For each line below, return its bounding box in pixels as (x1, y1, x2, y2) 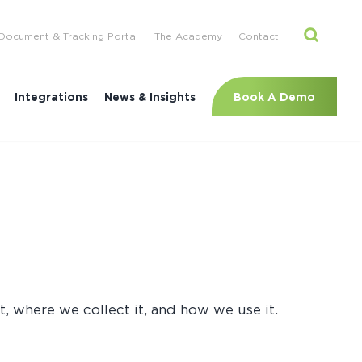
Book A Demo (234, 90, 316, 103)
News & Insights (104, 90, 196, 103)
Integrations (15, 90, 89, 103)
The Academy (154, 30, 223, 41)
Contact (238, 30, 280, 41)
